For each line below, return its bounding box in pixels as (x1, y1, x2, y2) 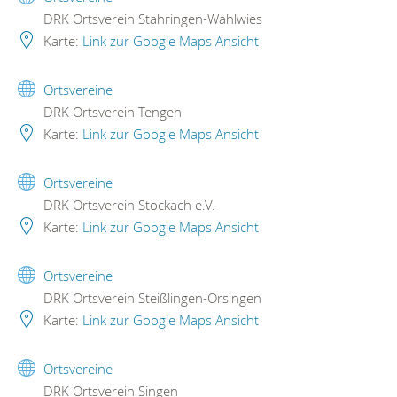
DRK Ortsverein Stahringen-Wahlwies (40, 9, 262, 27)
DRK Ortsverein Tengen (40, 102, 182, 121)
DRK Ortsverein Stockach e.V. (40, 195, 215, 214)
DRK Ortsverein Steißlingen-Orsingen (40, 288, 261, 307)
